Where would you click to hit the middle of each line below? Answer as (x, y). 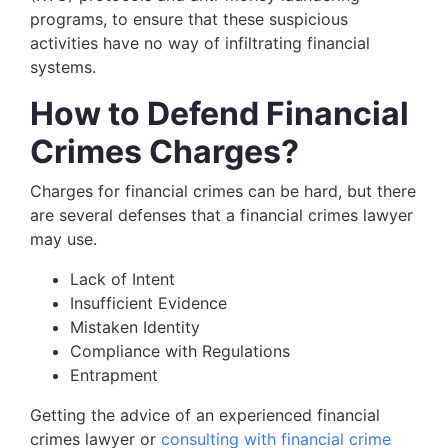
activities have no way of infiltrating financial (200, 42)
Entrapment (114, 374)
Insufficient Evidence (148, 302)
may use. (66, 238)
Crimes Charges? (164, 151)
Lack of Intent (122, 278)
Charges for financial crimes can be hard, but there (223, 190)
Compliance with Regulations (180, 350)
